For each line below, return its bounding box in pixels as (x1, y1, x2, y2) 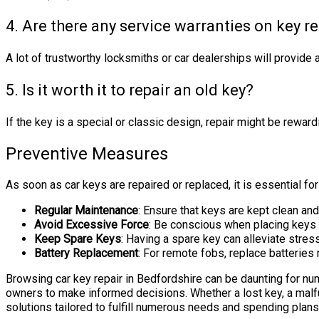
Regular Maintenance (34, 203, 138, 217)
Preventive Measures (6, 143, 168, 164)
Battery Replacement (34, 246, 138, 260)
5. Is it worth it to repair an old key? (6, 80, 253, 99)
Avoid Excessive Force (34, 217, 149, 231)
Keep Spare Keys (34, 231, 121, 246)
